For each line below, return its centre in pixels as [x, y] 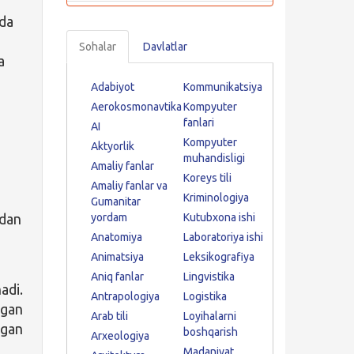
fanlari [198, 122]
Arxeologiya [120, 336]
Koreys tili [207, 178]
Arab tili [109, 316]
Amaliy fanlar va [129, 186]
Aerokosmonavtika [136, 107]
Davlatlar [165, 47]
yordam [109, 217]
